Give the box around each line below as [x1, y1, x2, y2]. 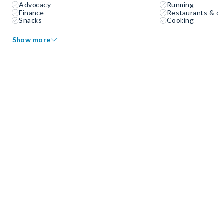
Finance [19, 8, 44, 17]
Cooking [166, 16, 194, 24]
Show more [12, 36, 51, 44]
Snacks [19, 16, 42, 24]
